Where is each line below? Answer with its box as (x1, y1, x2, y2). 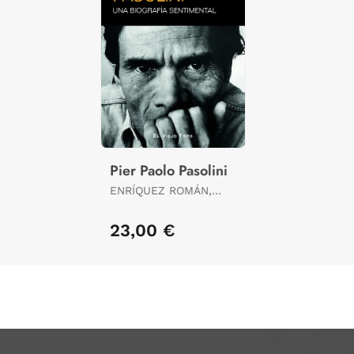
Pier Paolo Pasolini (110, 160, 228, 182)
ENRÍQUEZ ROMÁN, (110, 184, 212, 198)
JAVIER (110, 198, 147, 212)
